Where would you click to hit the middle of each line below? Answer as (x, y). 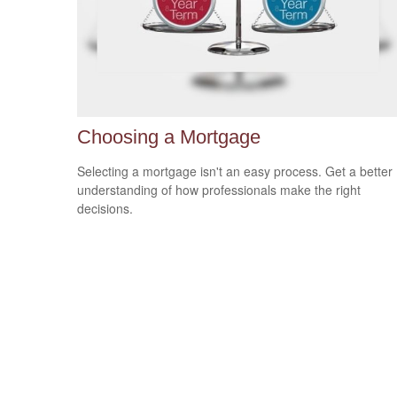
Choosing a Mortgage (169, 136)
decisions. (105, 208)
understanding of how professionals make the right (219, 189)
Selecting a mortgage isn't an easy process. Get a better (235, 171)
